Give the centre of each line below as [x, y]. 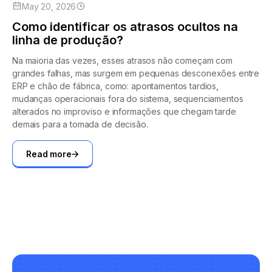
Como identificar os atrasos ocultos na [125, 26]
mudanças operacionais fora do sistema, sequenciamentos [128, 98]
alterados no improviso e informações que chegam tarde [124, 111]
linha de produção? [68, 40]
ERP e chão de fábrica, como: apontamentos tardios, [115, 86]
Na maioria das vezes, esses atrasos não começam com [122, 60]
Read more [49, 154]
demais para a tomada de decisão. [80, 124]
